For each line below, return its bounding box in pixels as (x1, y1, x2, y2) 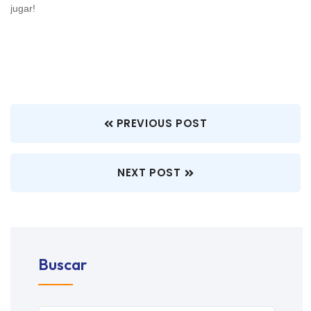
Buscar (38, 254, 87, 274)
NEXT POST (117, 165, 181, 180)
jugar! (10, 2, 35, 14)
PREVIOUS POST (116, 115, 208, 131)
